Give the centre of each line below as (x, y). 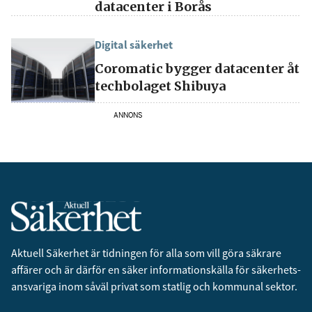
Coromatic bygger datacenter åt (197, 68)
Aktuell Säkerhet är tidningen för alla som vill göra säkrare (146, 252)
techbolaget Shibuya (160, 86)
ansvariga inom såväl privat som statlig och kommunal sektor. (154, 286)
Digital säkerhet (134, 44)
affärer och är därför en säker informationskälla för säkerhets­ (156, 269)
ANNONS (128, 115)
